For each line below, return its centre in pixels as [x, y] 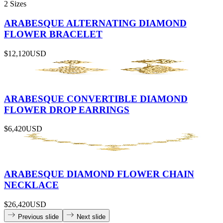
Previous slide [38, 217]
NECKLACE [31, 185]
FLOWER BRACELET [53, 34]
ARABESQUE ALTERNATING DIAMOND [95, 23]
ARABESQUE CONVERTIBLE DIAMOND [96, 99]
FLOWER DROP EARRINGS [67, 110]
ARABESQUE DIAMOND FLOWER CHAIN [99, 174]
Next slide [91, 217]
